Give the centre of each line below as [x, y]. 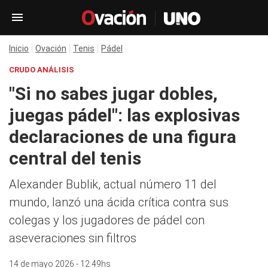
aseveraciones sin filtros [73, 238]
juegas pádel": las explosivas [124, 115]
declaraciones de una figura [123, 137]
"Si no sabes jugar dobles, [113, 94]
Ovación [51, 48]
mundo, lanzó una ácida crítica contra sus [119, 202]
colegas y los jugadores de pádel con [107, 220]
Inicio [19, 48]
